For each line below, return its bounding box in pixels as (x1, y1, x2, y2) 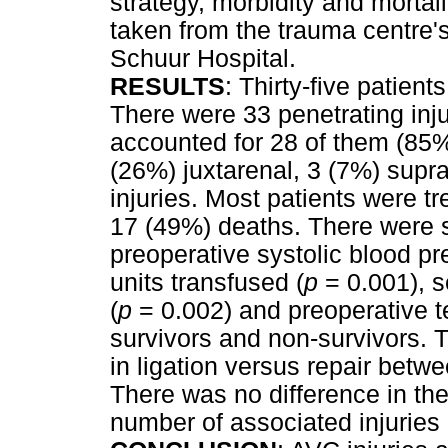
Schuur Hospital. (110, 45, 296, 73)
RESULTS (110, 73, 225, 101)
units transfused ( (110, 269, 304, 297)
